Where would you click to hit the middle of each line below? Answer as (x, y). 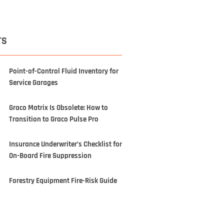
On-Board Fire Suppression (50, 155)
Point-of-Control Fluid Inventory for (63, 71)
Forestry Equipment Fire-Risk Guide (63, 180)
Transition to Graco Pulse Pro (53, 119)
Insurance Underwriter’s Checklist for (65, 144)
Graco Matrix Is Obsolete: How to (58, 107)
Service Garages (33, 83)
